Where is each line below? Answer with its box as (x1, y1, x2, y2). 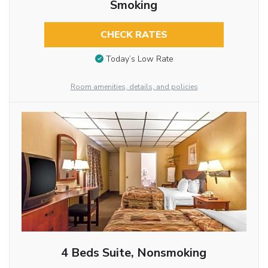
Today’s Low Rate (105, 53, 173, 65)
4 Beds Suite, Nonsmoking (61, 245, 207, 261)
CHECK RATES (100, 28, 167, 41)
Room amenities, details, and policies (70, 82, 198, 92)
